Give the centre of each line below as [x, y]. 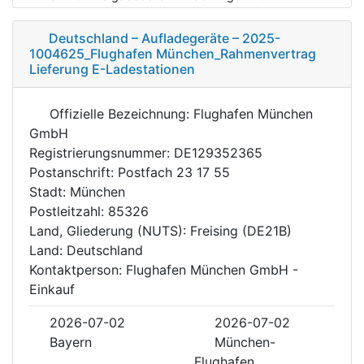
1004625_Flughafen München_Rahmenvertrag [173, 53]
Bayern [71, 342]
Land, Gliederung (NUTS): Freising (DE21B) [160, 230]
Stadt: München [77, 191]
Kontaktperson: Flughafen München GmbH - [164, 269]
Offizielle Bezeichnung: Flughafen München [179, 113]
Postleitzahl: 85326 [89, 211]
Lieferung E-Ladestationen [112, 69]
